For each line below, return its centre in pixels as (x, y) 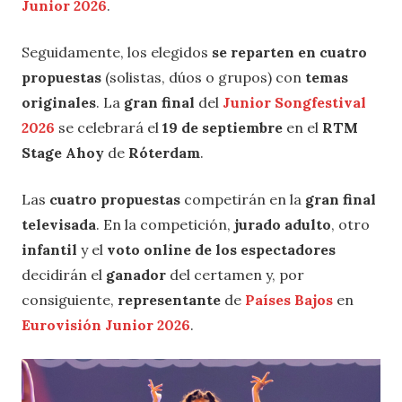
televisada (59, 225)
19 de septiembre (224, 128)
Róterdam (164, 153)
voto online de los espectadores (221, 250)
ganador (136, 275)
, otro (350, 225)
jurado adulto (283, 225)
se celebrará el (109, 128)
